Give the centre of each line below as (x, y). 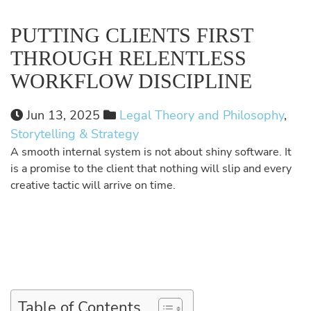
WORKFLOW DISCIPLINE (131, 81)
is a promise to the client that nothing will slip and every (151, 169)
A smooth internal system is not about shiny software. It (151, 152)
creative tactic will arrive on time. (93, 185)
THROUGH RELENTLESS (128, 58)
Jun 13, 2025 (63, 115)
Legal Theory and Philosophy (202, 115)
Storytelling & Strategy (75, 134)
